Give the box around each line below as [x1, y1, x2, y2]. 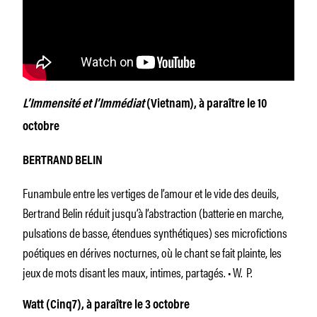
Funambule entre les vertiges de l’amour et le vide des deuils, [23, 183, 279, 202]
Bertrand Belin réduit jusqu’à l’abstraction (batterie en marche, [23, 202, 284, 221]
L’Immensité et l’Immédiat [23, 98, 144, 111]
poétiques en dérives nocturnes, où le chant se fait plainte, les [23, 242, 282, 261]
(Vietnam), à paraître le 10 [144, 98, 267, 111]
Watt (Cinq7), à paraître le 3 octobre [23, 299, 190, 312]
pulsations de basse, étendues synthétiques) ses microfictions [23, 222, 287, 241]
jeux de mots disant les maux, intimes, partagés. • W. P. [23, 262, 253, 281]
